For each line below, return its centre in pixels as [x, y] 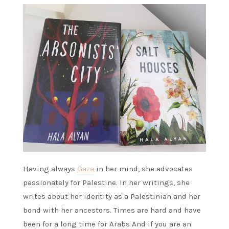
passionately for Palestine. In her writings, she [106, 183]
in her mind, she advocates [143, 169]
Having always [50, 169]
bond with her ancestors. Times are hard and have [112, 210]
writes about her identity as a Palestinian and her [112, 197]
